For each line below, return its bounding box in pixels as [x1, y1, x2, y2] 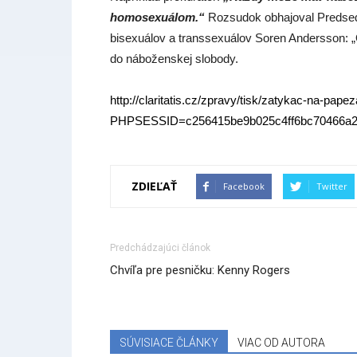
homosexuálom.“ [110, 10, 205, 24]
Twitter [316, 179, 347, 192]
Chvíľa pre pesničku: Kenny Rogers [110, 262, 290, 277]
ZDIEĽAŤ [131, 178, 177, 194]
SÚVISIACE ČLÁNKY [120, 335, 218, 349]
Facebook [223, 179, 265, 192]
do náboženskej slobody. [110, 51, 238, 65]
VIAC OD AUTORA [237, 335, 325, 349]
